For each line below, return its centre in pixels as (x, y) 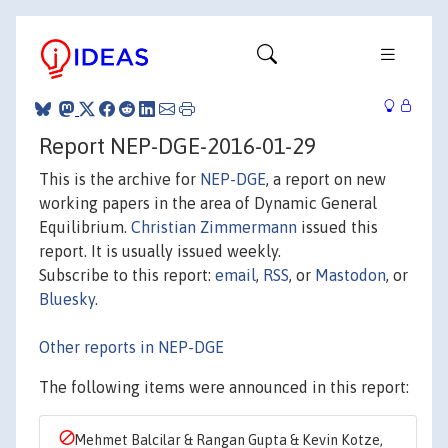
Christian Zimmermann (214, 226)
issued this (337, 226)
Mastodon (350, 274)
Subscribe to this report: (127, 274)
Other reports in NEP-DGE (131, 346)
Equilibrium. (85, 226)
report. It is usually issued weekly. (160, 250)
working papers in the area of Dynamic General (208, 202)
